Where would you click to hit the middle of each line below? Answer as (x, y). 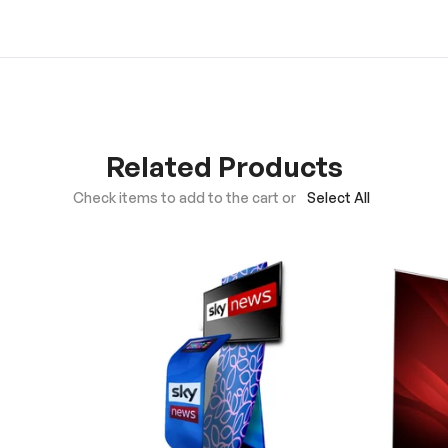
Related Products (224, 166)
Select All (338, 197)
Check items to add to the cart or (184, 197)
